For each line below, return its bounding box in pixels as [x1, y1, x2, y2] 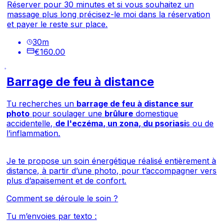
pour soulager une [30, 108, 105, 118]
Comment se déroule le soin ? [6, 193, 118, 203]
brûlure [105, 108, 134, 118]
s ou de [186, 118, 214, 128]
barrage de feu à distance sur [76, 98, 194, 109]
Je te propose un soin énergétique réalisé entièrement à [6, 155, 217, 166]
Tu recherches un [6, 98, 77, 109]
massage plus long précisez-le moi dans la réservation [7, 9, 211, 19]
